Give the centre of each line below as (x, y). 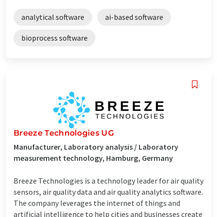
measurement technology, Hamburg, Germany (93, 158)
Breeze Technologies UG (64, 133)
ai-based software (134, 17)
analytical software (53, 17)
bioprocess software (54, 38)
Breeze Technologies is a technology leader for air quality (108, 180)
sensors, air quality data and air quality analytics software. (108, 192)
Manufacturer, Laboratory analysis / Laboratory (96, 147)
